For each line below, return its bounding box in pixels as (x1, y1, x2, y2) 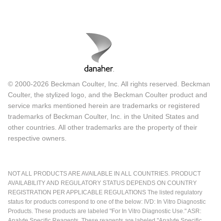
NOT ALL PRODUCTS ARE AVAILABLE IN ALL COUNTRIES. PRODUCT (8, 170, 201, 177)
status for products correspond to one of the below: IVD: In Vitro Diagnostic (8, 198, 206, 205)
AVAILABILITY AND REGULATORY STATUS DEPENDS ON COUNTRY (8, 179, 197, 186)
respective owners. (8, 134, 67, 142)
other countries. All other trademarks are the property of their (8, 123, 197, 131)
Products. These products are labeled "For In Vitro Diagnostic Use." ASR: (8, 207, 201, 215)
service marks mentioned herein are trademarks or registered (8, 101, 200, 110)
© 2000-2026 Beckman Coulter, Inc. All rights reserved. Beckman (8, 79, 210, 88)
